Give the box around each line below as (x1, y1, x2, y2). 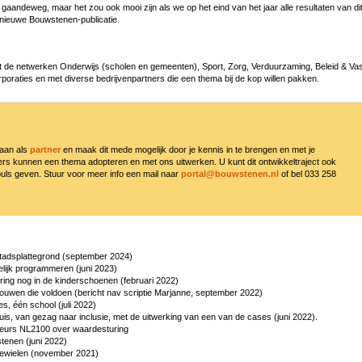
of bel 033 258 (279, 168, 336, 179)
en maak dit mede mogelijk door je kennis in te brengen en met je (63, 144, 315, 154)
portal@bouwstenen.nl (181, 168, 279, 179)
